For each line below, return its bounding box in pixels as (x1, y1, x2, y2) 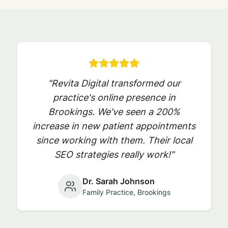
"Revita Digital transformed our (47, 78, 181, 89)
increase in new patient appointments (33, 121, 195, 131)
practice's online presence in (52, 92, 176, 103)
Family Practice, (82, 188, 137, 196)
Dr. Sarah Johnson (82, 176, 155, 186)
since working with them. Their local (36, 135, 192, 146)
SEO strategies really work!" (54, 149, 174, 160)
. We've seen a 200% (92, 106, 180, 117)
